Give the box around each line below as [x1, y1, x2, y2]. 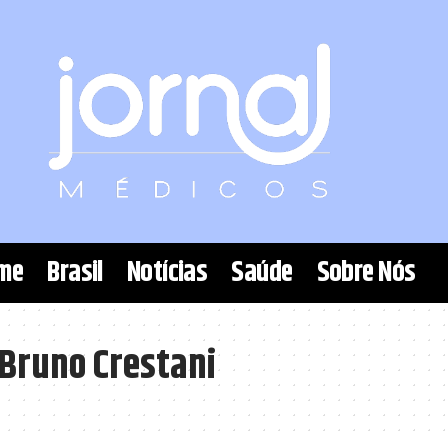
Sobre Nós [316, 252, 416, 295]
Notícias [126, 252, 208, 295]
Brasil [47, 252, 103, 295]
